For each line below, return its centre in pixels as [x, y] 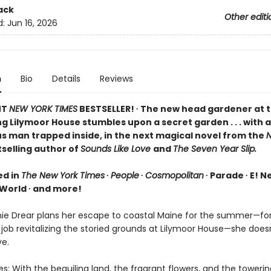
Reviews [116, 79]
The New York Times [63, 175]
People [125, 175]
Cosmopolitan [174, 175]
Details [66, 79]
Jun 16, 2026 [32, 23]
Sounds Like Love [116, 149]
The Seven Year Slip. [214, 149]
